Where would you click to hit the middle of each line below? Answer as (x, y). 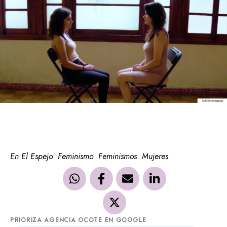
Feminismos (118, 156)
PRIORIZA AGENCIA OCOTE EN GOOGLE (79, 220)
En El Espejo (31, 156)
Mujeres (155, 156)
